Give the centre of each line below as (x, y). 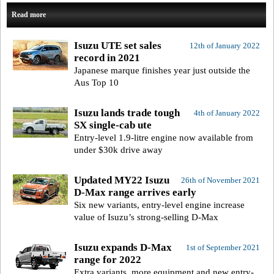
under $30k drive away (118, 150)
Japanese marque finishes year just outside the (162, 71)
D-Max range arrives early (135, 193)
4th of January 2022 (227, 113)
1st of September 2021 (223, 248)
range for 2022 (108, 260)
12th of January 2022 (224, 46)
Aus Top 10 (96, 83)
